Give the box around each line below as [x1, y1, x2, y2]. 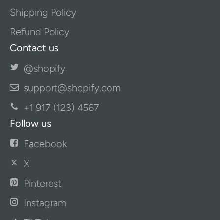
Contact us [10, 42, 58, 54]
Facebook [24, 138, 67, 150]
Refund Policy [10, 26, 69, 38]
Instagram [24, 197, 66, 209]
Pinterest [24, 177, 61, 189]
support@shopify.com [24, 82, 121, 94]
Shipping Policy [10, 6, 76, 18]
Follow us [10, 117, 51, 129]
